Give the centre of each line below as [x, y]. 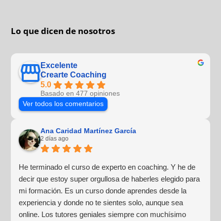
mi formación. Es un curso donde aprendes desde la [103, 190]
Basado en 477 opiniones [80, 93]
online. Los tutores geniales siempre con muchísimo [103, 214]
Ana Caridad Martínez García [89, 130]
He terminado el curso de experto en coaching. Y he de [107, 167]
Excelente [59, 65]
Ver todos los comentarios [63, 104]
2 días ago [55, 138]
